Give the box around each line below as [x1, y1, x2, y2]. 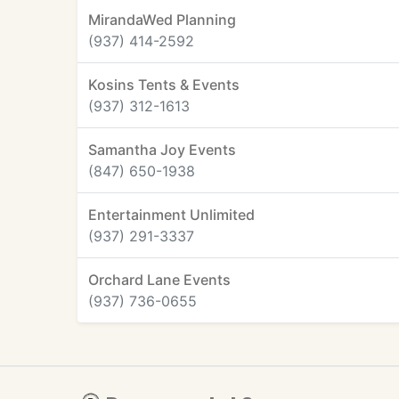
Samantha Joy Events [88, 141, 236, 159]
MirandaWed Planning [88, 11, 236, 28]
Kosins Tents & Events [88, 76, 240, 94]
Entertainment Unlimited [88, 206, 255, 224]
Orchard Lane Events [88, 271, 231, 289]
